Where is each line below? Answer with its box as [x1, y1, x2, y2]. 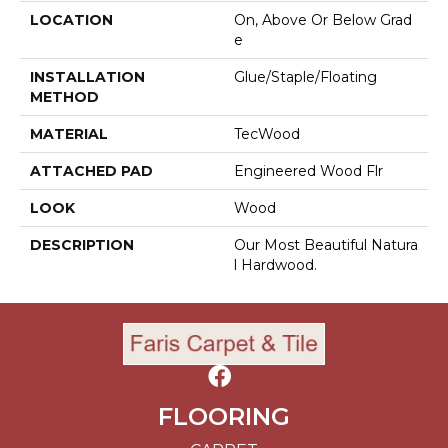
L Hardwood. [234, 256, 317, 275]
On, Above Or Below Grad [234, 11, 412, 30]
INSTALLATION [30, 68, 145, 87]
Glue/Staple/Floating [234, 68, 377, 87]
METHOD [30, 88, 99, 107]
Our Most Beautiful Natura [234, 236, 418, 255]
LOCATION [30, 11, 113, 30]
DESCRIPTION [30, 236, 134, 255]
